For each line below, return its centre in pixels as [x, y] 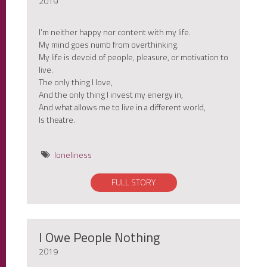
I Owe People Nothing [99, 237]
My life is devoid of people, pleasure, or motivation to [133, 57]
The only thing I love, [76, 82]
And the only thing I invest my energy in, [111, 95]
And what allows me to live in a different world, [122, 107]
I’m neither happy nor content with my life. [115, 32]
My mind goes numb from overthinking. [109, 45]
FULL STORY [133, 182]
